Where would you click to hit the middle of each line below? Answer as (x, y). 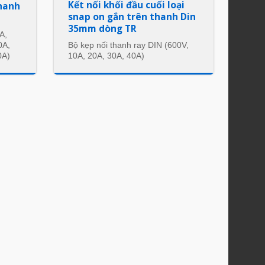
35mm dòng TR (103, 28)
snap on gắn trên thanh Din (132, 16)
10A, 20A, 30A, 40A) (106, 56)
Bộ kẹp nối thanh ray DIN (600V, (129, 45)
